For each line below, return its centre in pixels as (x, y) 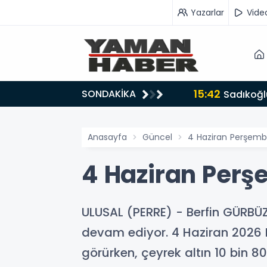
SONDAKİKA (109, 94)
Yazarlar (207, 12)
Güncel (157, 137)
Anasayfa (107, 137)
